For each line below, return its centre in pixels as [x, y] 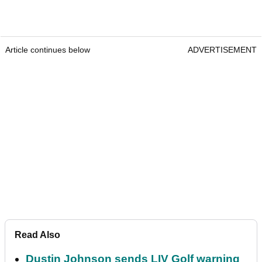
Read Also [37, 235]
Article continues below [48, 50]
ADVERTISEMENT [222, 50]
